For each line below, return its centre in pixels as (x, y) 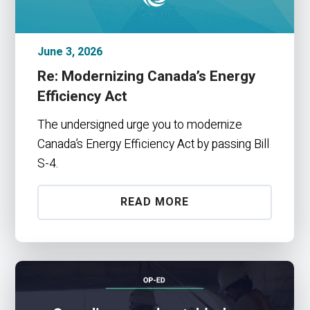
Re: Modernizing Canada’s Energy (147, 77)
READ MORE (155, 202)
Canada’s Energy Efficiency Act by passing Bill (154, 144)
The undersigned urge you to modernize (140, 125)
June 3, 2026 (70, 52)
